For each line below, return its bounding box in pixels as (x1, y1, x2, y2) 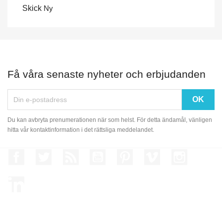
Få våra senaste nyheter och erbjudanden (7, 68, 206, 80)
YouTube (106, 149, 138, 158)
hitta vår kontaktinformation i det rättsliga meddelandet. (7, 126, 154, 133)
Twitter (51, 149, 75, 158)
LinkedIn (24, 176, 55, 185)
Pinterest (133, 149, 165, 158)
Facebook (24, 149, 59, 158)
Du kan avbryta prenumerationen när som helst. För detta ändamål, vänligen (7, 116, 212, 123)
